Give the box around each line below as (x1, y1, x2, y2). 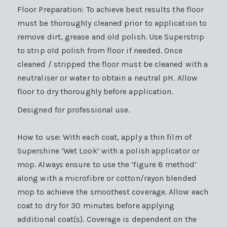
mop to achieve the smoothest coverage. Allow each (17, 186, 208, 197)
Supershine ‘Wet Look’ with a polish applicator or (17, 145, 200, 156)
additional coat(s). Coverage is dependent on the (17, 214, 197, 224)
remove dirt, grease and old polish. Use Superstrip (17, 31, 204, 42)
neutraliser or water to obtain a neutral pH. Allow (17, 72, 198, 83)
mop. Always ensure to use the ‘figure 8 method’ (17, 159, 197, 169)
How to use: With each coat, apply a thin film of (17, 132, 192, 142)
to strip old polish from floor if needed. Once (17, 45, 182, 55)
